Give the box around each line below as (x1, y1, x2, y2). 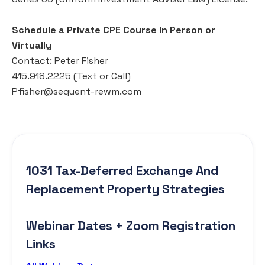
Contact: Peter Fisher (12, 54, 108, 67)
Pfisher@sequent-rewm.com (12, 85, 141, 98)
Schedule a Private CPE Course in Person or (12, 23, 215, 36)
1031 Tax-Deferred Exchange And (26, 162, 218, 179)
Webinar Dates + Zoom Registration (26, 217, 235, 234)
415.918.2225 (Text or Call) (12, 69, 131, 82)
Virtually (12, 38, 51, 51)
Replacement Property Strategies (26, 180, 225, 197)
